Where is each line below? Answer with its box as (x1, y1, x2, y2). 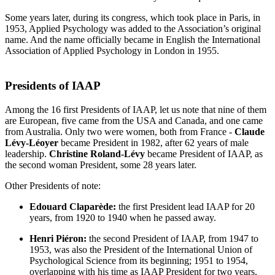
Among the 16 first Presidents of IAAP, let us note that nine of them (5, 104, 266, 115)
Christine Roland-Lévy (49, 148, 145, 159)
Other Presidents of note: (5, 180, 101, 191)
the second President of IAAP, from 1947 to (87, 233, 258, 244)
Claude (234, 126, 265, 137)
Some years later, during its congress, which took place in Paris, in (5, 12, 260, 23)
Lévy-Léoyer (5, 137, 58, 148)
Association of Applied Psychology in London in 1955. (5, 45, 219, 56)
